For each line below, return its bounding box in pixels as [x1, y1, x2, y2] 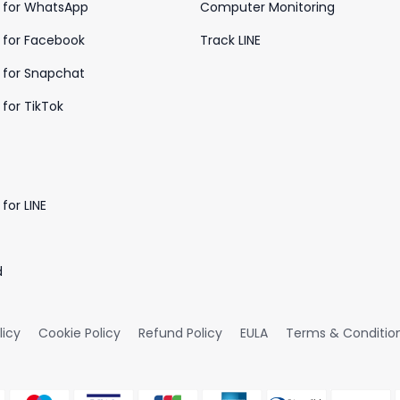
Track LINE [200, 31, 261, 49]
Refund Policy [138, 324, 222, 342]
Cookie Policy [38, 324, 121, 342]
